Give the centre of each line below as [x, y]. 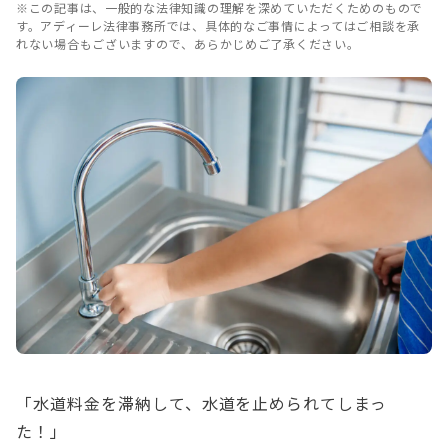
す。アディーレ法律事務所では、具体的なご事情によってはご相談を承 [218, 25]
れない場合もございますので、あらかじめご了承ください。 [188, 43]
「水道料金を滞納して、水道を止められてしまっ [202, 403]
